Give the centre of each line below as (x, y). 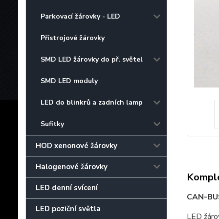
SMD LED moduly (69, 81)
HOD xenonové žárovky (77, 145)
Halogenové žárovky (72, 166)
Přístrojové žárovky (73, 38)
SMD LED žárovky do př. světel (92, 59)
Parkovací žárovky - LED (80, 16)
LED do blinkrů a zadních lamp (92, 102)
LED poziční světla (68, 208)
